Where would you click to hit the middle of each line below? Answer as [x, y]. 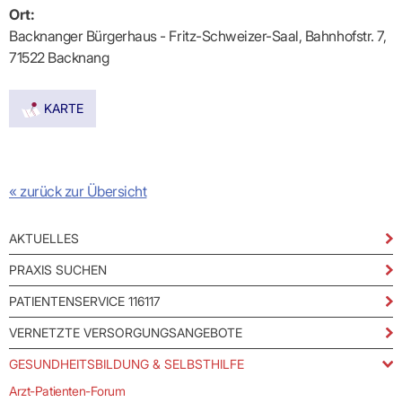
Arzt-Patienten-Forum [67, 390]
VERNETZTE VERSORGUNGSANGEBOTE [126, 332]
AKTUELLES [44, 238]
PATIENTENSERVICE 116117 [85, 301]
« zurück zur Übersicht [78, 191]
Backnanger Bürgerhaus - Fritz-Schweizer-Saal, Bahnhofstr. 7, [198, 36]
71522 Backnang [59, 58]
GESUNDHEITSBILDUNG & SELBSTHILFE [127, 363]
